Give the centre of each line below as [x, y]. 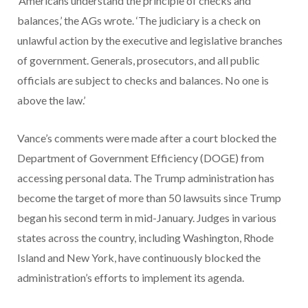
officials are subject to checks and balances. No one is [143, 80]
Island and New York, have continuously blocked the [139, 257]
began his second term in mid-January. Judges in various [147, 217]
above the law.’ [52, 100]
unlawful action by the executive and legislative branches [150, 40]
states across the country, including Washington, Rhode [145, 237]
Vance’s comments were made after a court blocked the [147, 137]
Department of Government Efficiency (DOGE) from [141, 157]
